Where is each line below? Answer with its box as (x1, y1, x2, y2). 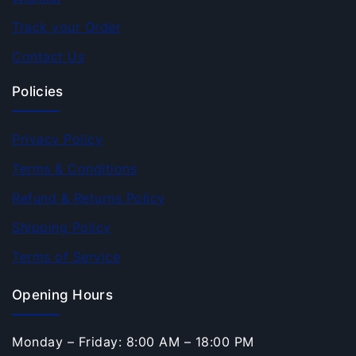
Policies (12, 83, 64, 99)
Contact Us (12, 48, 84, 64)
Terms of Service (12, 248, 120, 265)
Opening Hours (12, 286, 113, 303)
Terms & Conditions (12, 160, 137, 176)
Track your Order (12, 18, 121, 35)
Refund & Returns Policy (12, 189, 165, 206)
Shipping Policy (12, 219, 111, 235)
